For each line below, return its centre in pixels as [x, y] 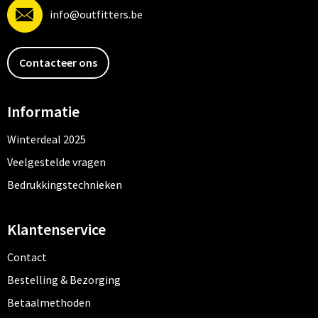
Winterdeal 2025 [46, 139]
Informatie [43, 111]
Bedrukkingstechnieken [64, 184]
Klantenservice [56, 229]
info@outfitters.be [96, 15]
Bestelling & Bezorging [64, 279]
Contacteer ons [58, 62]
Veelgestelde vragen [56, 161]
